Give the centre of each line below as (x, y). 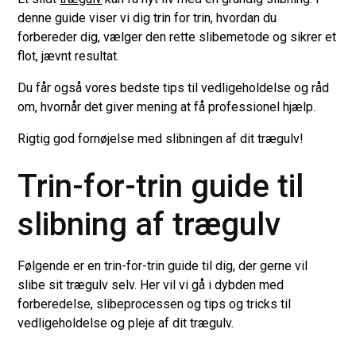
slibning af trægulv (149, 224)
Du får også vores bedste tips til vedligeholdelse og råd (174, 87)
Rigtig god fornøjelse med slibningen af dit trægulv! (163, 138)
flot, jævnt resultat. (70, 56)
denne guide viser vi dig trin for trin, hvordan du (147, 17)
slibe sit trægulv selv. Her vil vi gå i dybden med (151, 284)
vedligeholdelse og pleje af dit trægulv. (126, 323)
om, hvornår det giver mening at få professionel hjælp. (167, 106)
